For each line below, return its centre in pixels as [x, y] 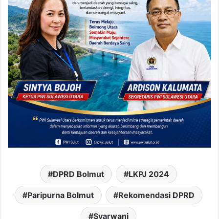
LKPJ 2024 [149, 174]
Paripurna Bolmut [60, 195]
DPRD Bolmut [78, 174]
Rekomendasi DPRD [156, 195]
